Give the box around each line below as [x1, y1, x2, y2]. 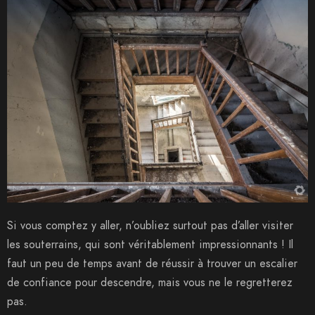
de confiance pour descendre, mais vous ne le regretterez [7, 275, 292, 291]
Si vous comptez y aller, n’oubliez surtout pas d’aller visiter [7, 218, 293, 234]
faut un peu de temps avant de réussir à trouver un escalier [7, 256, 297, 272]
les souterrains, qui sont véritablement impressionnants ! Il [7, 237, 293, 253]
